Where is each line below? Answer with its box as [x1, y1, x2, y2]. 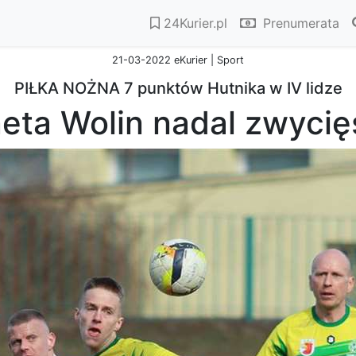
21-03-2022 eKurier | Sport [112, 54, 244, 66]
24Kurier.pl [160, 15, 227, 31]
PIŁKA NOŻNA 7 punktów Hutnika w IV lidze [14, 79, 342, 98]
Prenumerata [259, 15, 339, 31]
